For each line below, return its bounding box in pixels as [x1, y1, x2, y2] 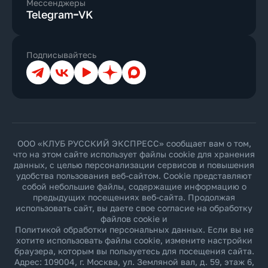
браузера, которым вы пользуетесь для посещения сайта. [14, 246, 254, 256]
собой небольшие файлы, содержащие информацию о [22, 181, 246, 191]
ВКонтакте [50, 60, 94, 70]
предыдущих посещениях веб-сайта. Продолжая [33, 192, 235, 202]
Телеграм [26, 60, 65, 70]
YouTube [74, 60, 108, 70]
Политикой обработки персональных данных [14, 224, 203, 234]
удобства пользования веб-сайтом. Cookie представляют [16, 170, 252, 181]
